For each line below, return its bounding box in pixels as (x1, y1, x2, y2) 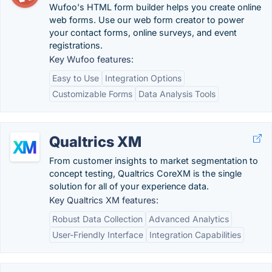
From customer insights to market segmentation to (49, 155, 258, 166)
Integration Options (105, 73, 182, 83)
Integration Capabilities (149, 229, 241, 240)
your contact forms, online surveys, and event (49, 27, 237, 38)
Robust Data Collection (52, 214, 143, 224)
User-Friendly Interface (52, 229, 143, 240)
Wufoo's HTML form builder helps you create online (49, 2, 261, 12)
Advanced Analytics (149, 214, 229, 224)
